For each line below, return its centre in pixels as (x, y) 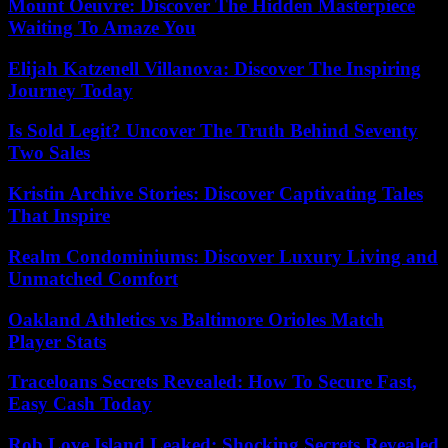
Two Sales (49, 153)
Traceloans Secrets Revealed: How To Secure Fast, (212, 382)
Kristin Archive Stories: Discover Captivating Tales (215, 194)
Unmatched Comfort (93, 278)
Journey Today (70, 90)
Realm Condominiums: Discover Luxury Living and (223, 256)
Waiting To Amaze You (102, 27)
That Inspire (59, 216)
